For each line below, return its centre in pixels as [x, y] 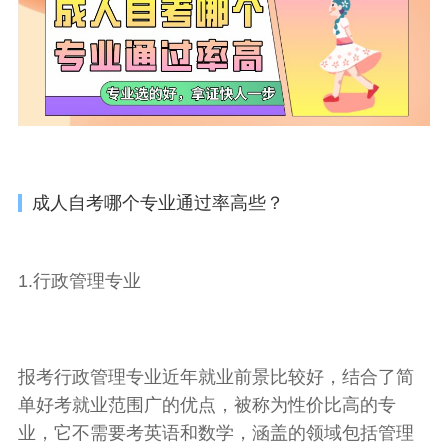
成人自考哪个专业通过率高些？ [157, 203]
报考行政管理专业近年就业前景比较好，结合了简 [215, 377]
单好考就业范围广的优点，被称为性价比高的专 [206, 405]
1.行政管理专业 [79, 281]
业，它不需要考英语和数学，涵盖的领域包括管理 [215, 433]
